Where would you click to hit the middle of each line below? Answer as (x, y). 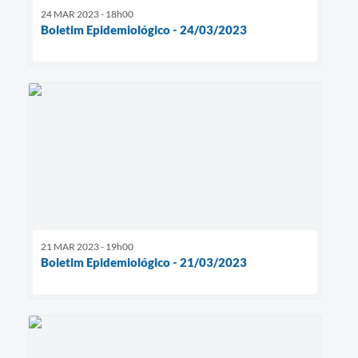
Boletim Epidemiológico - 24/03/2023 (144, 29)
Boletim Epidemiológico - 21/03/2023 (144, 262)
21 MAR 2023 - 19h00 (87, 246)
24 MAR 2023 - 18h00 (87, 14)
